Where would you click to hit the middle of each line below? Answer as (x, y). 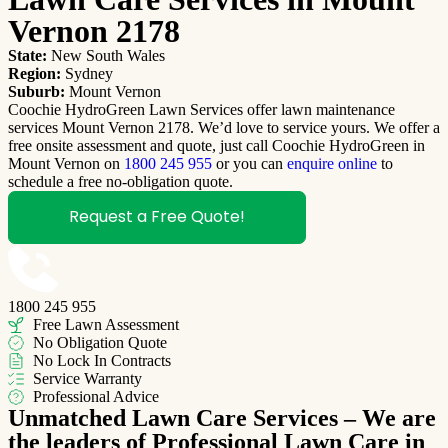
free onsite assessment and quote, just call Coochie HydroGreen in (216, 145)
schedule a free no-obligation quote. (120, 181)
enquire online (332, 163)
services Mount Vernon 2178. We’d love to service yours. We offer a (224, 127)
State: (27, 55)
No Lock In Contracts (102, 360)
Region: (34, 73)
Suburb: (36, 91)
